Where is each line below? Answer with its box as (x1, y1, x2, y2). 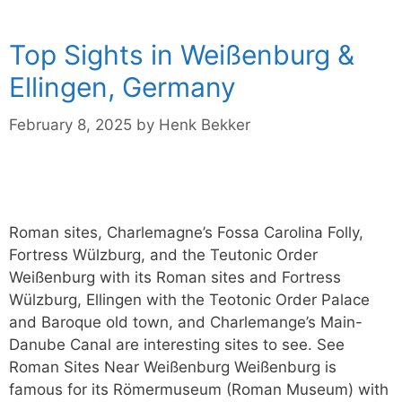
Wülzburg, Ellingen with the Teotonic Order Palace (9, 290, 370, 309)
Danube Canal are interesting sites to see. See (9, 335, 345, 354)
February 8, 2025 (9, 115, 132, 134)
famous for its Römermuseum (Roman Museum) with (9, 380, 389, 398)
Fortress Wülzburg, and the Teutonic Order (9, 245, 318, 264)
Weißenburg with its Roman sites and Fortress (9, 267, 341, 286)
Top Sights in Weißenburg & (9, 39, 354, 71)
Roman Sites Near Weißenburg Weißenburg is (9, 357, 336, 376)
